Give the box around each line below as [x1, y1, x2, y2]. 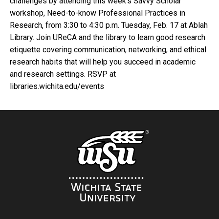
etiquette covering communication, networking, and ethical [10, 45, 206, 55]
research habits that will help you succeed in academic [10, 57, 196, 67]
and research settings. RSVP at [10, 69, 116, 79]
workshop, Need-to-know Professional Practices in [10, 8, 185, 18]
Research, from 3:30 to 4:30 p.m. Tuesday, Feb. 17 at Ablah [10, 21, 208, 30]
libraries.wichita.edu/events [10, 82, 104, 91]
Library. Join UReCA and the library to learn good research [10, 33, 205, 43]
